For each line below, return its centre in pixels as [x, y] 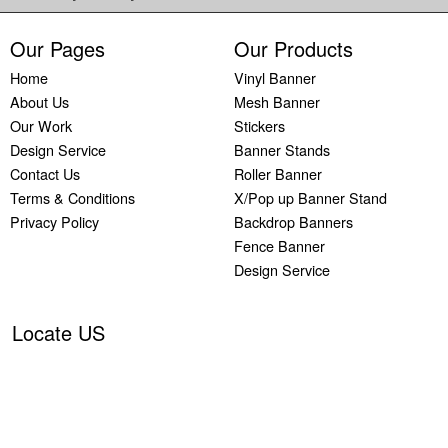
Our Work [41, 126]
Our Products [293, 49]
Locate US [58, 333]
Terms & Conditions [72, 198]
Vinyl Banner [275, 78]
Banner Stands [282, 150]
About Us [39, 102]
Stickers [259, 126]
